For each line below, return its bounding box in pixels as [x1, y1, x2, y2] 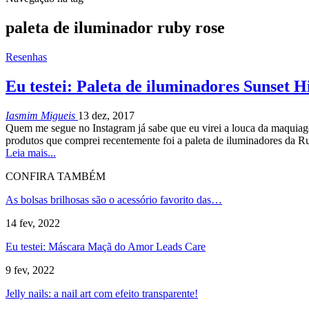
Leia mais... [6, 146, 56, 159]
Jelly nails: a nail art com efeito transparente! [6, 287, 198, 299]
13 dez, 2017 [78, 109, 134, 121]
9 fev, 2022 [6, 263, 54, 276]
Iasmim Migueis [6, 109, 78, 121]
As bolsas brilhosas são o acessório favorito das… [6, 193, 222, 206]
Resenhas [6, 50, 47, 63]
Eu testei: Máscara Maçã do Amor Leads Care [6, 240, 206, 252]
